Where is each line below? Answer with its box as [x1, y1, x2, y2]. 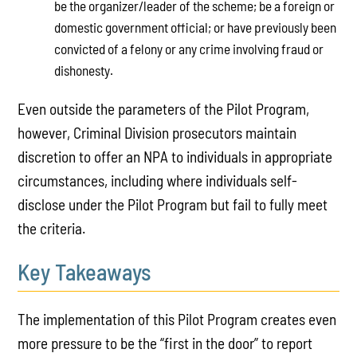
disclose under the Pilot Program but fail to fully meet [18, 194, 328, 214]
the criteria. [18, 218, 87, 237]
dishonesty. [53, 62, 113, 79]
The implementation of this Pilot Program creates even [18, 309, 337, 328]
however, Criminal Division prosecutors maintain [18, 123, 297, 142]
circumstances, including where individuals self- [18, 171, 298, 190]
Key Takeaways [18, 257, 151, 285]
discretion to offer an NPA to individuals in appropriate [18, 147, 333, 166]
